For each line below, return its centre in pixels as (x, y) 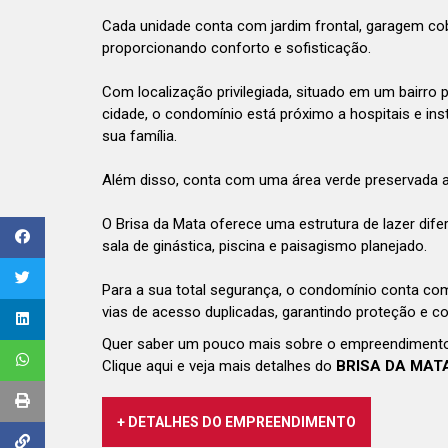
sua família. (139, 136)
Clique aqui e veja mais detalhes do (219, 366)
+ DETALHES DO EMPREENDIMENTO (236, 422)
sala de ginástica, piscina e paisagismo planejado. (264, 246)
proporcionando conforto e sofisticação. (236, 48)
